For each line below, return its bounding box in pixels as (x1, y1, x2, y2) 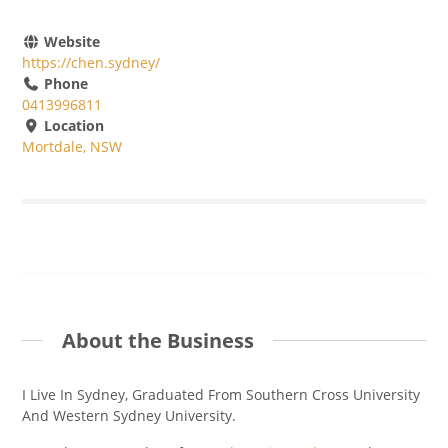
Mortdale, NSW (22, 137, 123, 157)
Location (39, 116, 104, 136)
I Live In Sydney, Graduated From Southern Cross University (22, 384, 421, 404)
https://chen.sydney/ (22, 53, 161, 73)
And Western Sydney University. (22, 405, 237, 425)
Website (39, 32, 100, 52)
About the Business (61, 326, 254, 354)
